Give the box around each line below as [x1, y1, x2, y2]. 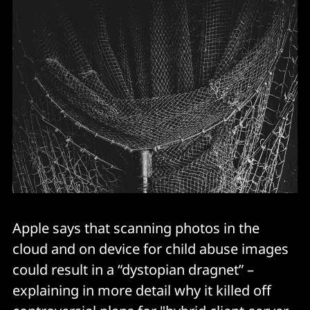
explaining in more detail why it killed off [12, 281, 271, 300]
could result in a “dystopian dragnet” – [12, 260, 254, 280]
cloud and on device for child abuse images [12, 239, 289, 259]
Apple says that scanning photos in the [12, 219, 259, 238]
